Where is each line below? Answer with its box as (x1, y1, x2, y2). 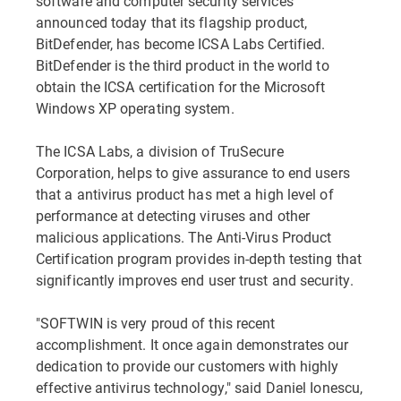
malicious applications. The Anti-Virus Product (36, 227, 332, 246)
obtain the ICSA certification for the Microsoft (36, 77, 326, 96)
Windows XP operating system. (36, 98, 235, 117)
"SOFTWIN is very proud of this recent (36, 313, 276, 332)
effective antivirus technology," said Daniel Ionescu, (36, 378, 363, 397)
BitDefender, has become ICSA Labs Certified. (36, 34, 326, 53)
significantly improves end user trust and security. (36, 270, 354, 289)
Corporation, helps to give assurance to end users (36, 163, 350, 182)
